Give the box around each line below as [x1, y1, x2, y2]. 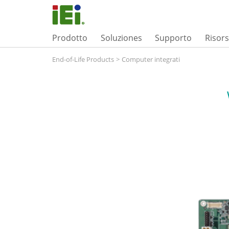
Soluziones [100, 32, 142, 43]
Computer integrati [122, 55, 180, 64]
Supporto [155, 32, 192, 43]
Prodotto [52, 32, 87, 43]
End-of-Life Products [52, 55, 114, 64]
